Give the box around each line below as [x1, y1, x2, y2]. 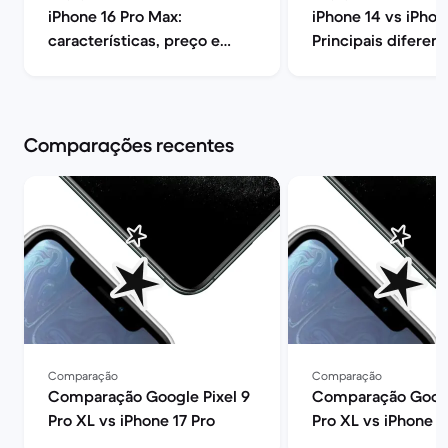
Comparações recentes [24, 133, 234, 158]
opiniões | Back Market [48, 54, 214, 74]
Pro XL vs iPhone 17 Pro [48, 410, 215, 430]
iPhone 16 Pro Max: [48, 6, 182, 26]
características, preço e [48, 30, 220, 50]
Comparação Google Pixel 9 [48, 386, 250, 406]
